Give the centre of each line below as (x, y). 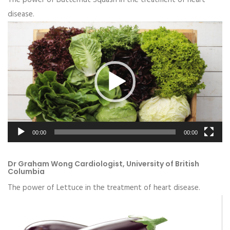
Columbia (26, 171)
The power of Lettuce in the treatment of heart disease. (104, 188)
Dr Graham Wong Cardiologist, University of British (103, 164)
